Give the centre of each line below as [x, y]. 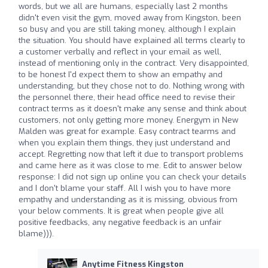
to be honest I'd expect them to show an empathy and [121, 75]
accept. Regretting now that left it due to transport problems [131, 154]
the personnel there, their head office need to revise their [127, 98]
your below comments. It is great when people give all [121, 211]
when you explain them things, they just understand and [124, 143]
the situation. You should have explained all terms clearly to [132, 41]
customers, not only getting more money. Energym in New [128, 120]
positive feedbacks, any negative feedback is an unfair [120, 223]
